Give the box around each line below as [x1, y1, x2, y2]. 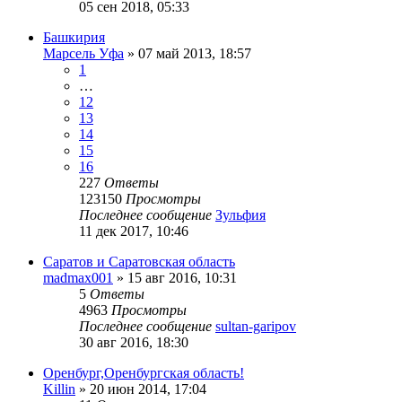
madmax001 [43, 269, 113, 285]
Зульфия [215, 206, 266, 223]
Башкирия [43, 29, 105, 45]
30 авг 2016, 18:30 [79, 334, 188, 350]
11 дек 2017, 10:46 [79, 223, 188, 239]
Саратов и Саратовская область [43, 253, 235, 269]
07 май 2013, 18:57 [138, 45, 251, 61]
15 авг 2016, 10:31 [127, 269, 237, 285]
